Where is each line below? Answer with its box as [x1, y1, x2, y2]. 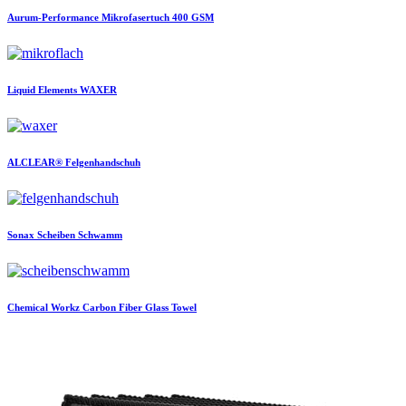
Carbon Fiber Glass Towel [82, 302, 197, 314]
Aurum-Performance [7, 12, 99, 24]
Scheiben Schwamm [37, 229, 122, 241]
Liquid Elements [7, 84, 77, 96]
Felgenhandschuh [65, 157, 140, 169]
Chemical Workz [7, 302, 80, 314]
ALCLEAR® [7, 157, 63, 169]
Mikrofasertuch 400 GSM [101, 12, 214, 24]
